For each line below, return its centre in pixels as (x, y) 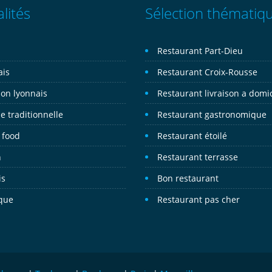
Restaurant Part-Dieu (200, 51)
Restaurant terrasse (198, 157)
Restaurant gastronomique (212, 114)
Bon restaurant (188, 178)
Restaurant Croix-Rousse (207, 72)
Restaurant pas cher (199, 199)
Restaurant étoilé (192, 136)
